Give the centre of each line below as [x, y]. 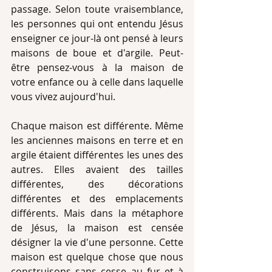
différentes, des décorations [97, 184]
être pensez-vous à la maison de [97, 67]
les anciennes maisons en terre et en [97, 140]
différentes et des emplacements [97, 199]
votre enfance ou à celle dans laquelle [97, 82]
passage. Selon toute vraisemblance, [97, 9]
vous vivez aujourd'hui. [64, 97]
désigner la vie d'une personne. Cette [97, 242]
